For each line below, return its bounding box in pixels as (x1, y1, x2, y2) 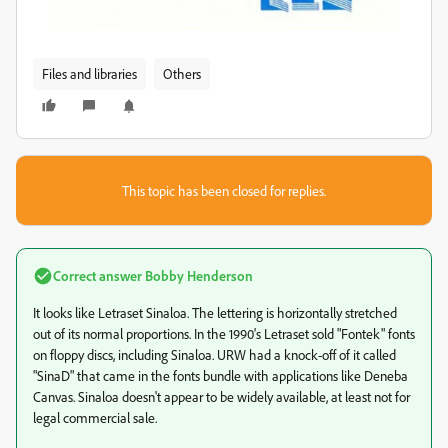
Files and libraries (42, 65, 137, 82)
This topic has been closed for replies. (122, 182, 326, 199)
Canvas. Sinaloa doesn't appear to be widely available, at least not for (33, 388, 410, 405)
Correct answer (53, 267, 142, 284)
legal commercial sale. (33, 409, 157, 426)
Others (163, 65, 201, 82)
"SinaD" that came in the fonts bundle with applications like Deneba (33, 367, 408, 384)
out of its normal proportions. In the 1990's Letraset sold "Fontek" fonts (33, 325, 415, 342)
